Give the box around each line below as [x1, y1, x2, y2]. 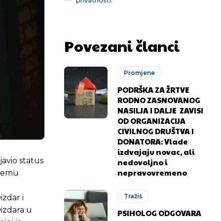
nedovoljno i [117, 156, 168, 167]
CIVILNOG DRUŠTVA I [117, 125, 194, 136]
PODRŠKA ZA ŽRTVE [117, 84, 190, 95]
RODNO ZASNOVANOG [117, 94, 201, 105]
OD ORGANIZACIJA [117, 115, 186, 126]
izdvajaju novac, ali [117, 146, 195, 157]
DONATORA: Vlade [117, 136, 188, 147]
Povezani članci [64, 35, 180, 56]
